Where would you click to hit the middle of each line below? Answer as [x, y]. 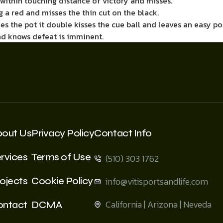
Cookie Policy [62, 181]
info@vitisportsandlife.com [157, 181]
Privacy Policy [63, 133]
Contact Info [123, 133]
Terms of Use [61, 157]
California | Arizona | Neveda [158, 204]
